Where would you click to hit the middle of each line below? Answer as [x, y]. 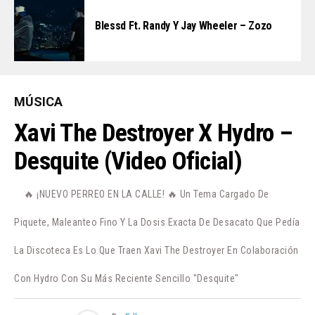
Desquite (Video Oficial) [128, 161]
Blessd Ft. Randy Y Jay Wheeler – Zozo [184, 25]
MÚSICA [38, 101]
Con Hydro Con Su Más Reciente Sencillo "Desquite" [127, 278]
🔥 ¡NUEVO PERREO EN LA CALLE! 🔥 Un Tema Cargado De [147, 194]
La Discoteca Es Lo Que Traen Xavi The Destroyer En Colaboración [156, 250]
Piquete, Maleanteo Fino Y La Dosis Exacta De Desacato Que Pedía [157, 222]
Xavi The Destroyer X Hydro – [153, 133]
